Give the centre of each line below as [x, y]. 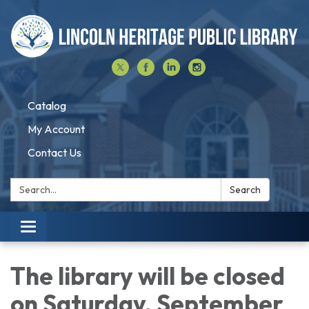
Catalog [47, 105]
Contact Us [54, 152]
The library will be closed [148, 276]
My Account [56, 129]
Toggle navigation [70, 228]
